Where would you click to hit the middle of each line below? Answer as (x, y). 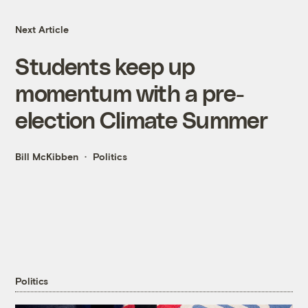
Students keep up (105, 66)
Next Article (42, 30)
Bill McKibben (47, 157)
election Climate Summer (141, 120)
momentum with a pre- (130, 93)
